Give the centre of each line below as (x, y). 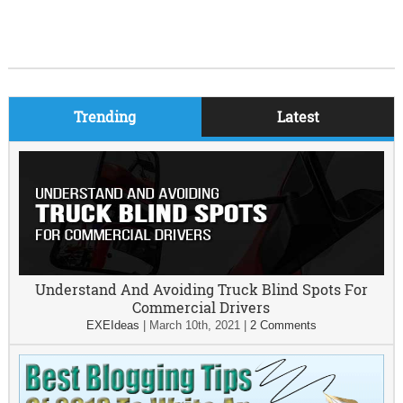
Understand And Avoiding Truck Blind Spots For (201, 289)
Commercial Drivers (201, 307)
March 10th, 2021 (194, 325)
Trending (105, 116)
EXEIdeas (112, 325)
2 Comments (283, 325)
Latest (298, 116)
